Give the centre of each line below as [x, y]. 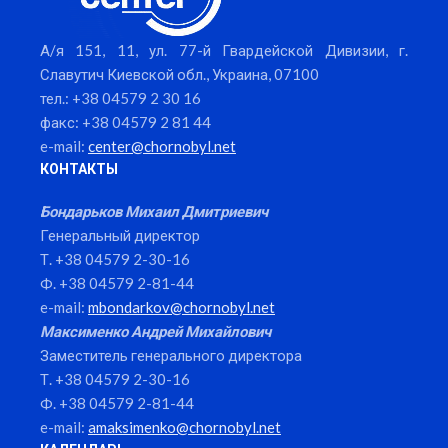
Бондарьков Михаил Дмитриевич [154, 211]
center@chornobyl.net [162, 146]
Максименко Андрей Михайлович [155, 331]
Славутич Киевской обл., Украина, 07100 [179, 74]
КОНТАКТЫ [79, 169]
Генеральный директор [120, 235]
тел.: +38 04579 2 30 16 [120, 98]
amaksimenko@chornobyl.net [184, 427]
